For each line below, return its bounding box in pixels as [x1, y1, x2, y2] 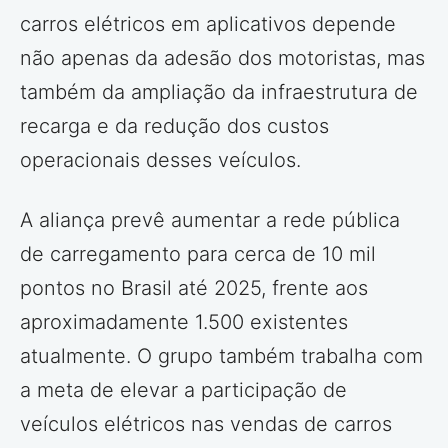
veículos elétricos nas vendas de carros [20, 412, 392, 437]
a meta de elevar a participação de [20, 378, 347, 403]
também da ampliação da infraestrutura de [20, 80, 418, 105]
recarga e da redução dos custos [20, 114, 329, 139]
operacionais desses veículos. [20, 148, 301, 173]
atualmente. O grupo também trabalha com [20, 344, 423, 369]
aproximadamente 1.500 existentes [20, 310, 348, 335]
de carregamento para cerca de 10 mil [20, 242, 376, 267]
